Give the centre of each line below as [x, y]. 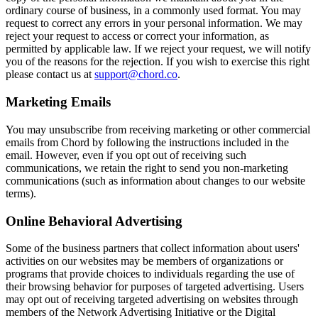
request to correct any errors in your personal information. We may [154, 23]
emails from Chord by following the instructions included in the [147, 142]
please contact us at [49, 75]
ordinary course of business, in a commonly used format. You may [153, 11]
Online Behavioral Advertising [94, 221]
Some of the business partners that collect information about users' [153, 248]
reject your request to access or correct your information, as [137, 36]
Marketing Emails [58, 102]
